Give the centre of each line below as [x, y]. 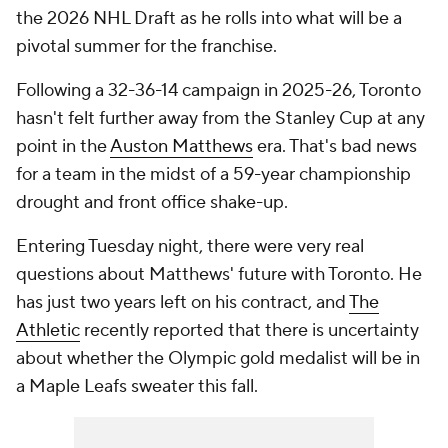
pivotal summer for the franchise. [146, 46]
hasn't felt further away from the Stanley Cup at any [220, 118]
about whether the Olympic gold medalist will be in [218, 358]
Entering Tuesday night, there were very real [190, 246]
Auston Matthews [181, 146]
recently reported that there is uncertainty [249, 330]
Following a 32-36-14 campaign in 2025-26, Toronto [218, 90]
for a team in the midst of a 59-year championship [213, 174]
